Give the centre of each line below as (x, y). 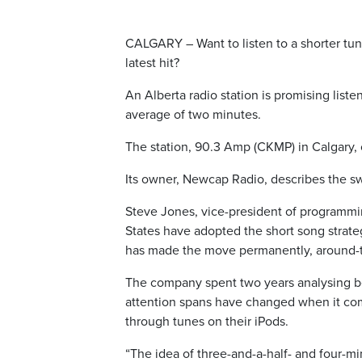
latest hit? (152, 63)
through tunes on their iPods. (207, 322)
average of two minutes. (193, 115)
